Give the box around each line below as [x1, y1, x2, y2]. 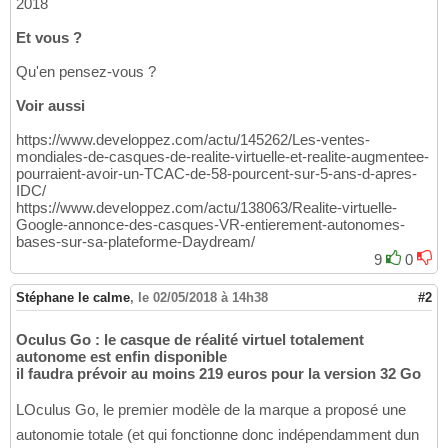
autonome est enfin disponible [16, 348, 227, 366]
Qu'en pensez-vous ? [16, 63, 156, 81]
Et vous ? [16, 29, 82, 47]
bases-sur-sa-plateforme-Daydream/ [16, 233, 255, 251]
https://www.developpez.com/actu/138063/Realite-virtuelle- [16, 199, 397, 217]
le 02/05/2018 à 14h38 [138, 290, 268, 306]
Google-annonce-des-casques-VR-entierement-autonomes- [16, 216, 405, 234]
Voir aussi [16, 97, 85, 115]
